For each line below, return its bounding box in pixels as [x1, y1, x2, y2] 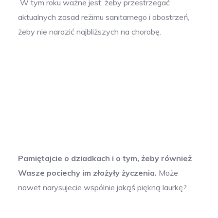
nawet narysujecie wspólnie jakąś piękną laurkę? [18, 182, 189, 193]
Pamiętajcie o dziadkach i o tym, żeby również [18, 153, 192, 163]
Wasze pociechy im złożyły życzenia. [18, 168, 157, 178]
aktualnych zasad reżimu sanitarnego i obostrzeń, [18, 12, 190, 22]
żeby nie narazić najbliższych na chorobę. [18, 27, 167, 37]
